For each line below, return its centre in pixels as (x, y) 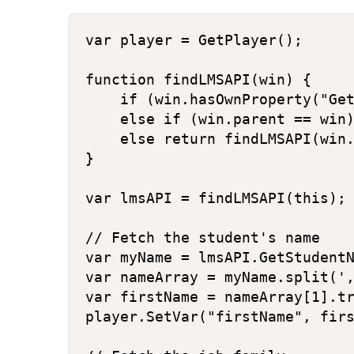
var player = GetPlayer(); (194, 40)
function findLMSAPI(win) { (198, 79)
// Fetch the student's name (203, 237)
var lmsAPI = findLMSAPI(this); (216, 198)
